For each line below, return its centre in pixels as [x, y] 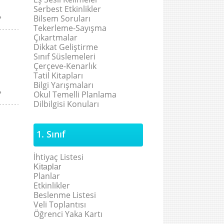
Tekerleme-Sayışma [70, 28]
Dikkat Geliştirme [66, 47]
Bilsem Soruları [62, 18]
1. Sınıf [51, 134]
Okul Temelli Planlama [75, 94]
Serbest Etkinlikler [67, 9]
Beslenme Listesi [65, 195]
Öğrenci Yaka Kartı [68, 214]
